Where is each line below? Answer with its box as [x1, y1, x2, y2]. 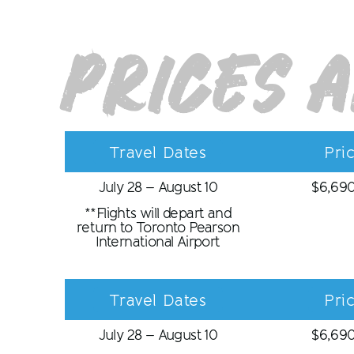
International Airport [96, 232, 220, 250]
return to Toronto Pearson [77, 218, 239, 236]
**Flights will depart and [85, 204, 232, 222]
